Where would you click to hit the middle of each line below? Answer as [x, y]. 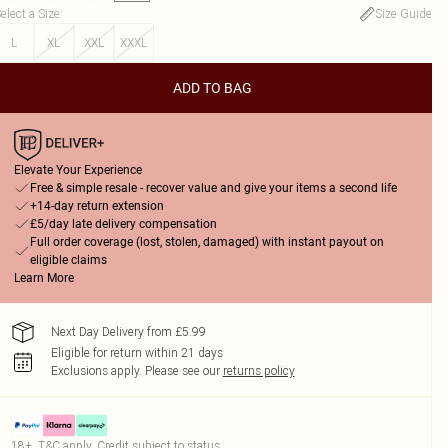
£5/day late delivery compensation [123, 224]
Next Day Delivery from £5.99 [128, 331]
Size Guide [403, 13]
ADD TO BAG [213, 88]
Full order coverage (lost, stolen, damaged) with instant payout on [206, 242]
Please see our [182, 370]
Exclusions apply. [96, 370]
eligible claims [68, 260]
